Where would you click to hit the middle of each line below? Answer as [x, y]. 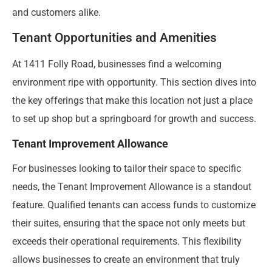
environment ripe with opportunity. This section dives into [134, 83]
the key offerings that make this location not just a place [132, 101]
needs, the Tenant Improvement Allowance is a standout [132, 186]
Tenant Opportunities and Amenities [114, 38]
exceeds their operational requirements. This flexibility [127, 241]
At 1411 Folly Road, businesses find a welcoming [117, 64]
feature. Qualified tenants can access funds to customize [134, 205]
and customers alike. [56, 13]
